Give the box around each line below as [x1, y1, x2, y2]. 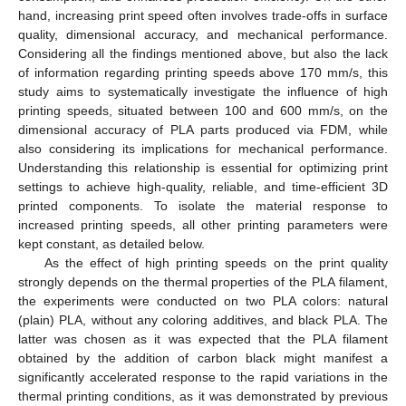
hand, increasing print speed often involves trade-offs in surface [18, 7, 388, 23]
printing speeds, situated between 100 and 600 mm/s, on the [18, 102, 388, 118]
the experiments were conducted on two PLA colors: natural [18, 293, 388, 308]
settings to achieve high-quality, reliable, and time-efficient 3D [18, 179, 388, 194]
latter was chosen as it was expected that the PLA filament [18, 331, 388, 346]
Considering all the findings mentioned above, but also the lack [18, 45, 388, 61]
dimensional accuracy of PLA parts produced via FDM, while [18, 121, 388, 137]
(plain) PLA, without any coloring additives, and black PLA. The [18, 312, 388, 327]
